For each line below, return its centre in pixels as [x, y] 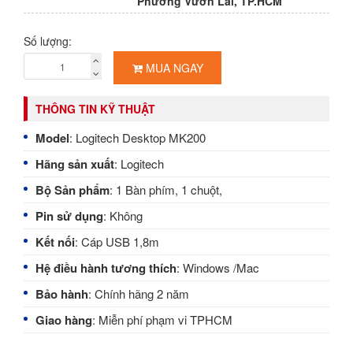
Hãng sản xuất [75, 164]
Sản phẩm [82, 190]
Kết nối [55, 242]
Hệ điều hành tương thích [106, 268]
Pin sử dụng [69, 216]
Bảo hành [62, 294]
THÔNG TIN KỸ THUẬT [95, 109]
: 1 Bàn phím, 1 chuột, [166, 190]
